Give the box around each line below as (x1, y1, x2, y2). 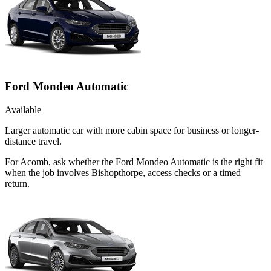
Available (5, 104, 41, 115)
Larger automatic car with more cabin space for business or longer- (5, 125, 259, 135)
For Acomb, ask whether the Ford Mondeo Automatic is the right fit (5, 156, 263, 167)
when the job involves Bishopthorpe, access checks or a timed (5, 167, 241, 178)
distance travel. (5, 135, 62, 146)
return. (5, 178, 30, 189)
